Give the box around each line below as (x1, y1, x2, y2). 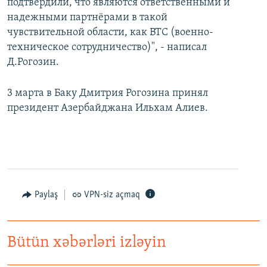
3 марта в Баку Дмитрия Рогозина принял (7, 88, 208, 100)
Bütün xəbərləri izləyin (7, 235, 166, 252)
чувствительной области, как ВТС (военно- (7, 27, 213, 39)
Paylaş (34, 190, 58, 200)
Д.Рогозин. (7, 57, 59, 69)
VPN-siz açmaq (84, 190, 140, 200)
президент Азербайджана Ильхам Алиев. (7, 103, 208, 114)
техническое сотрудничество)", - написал (7, 42, 207, 54)
